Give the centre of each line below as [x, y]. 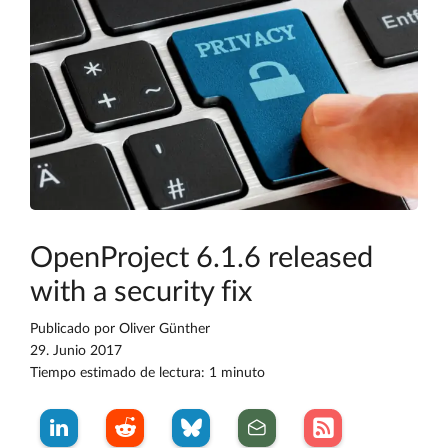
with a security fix [141, 293]
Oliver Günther [164, 329]
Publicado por [74, 329]
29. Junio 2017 [76, 351]
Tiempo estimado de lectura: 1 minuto [147, 373]
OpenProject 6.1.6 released [201, 259]
